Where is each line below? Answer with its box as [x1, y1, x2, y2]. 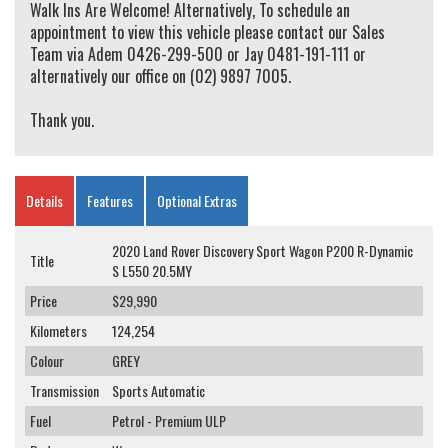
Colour [30, 350, 64, 372]
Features [87, 190, 133, 212]
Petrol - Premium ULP [112, 410, 226, 432]
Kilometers [30, 320, 87, 342]
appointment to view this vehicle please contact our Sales [30, 20, 385, 45]
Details [26, 190, 63, 212]
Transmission [30, 380, 99, 402]
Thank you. [30, 108, 94, 133]
